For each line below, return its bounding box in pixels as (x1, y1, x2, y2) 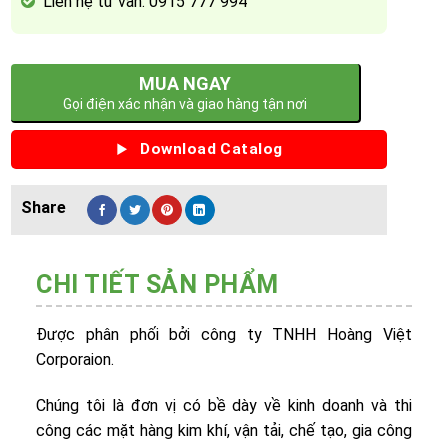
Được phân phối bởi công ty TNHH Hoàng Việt (36, 324, 412, 344)
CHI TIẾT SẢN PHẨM (36, 269, 279, 299)
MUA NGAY (139, 73, 232, 95)
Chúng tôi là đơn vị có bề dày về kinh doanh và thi (36, 395, 412, 415)
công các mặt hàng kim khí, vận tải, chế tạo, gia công (36, 420, 412, 440)
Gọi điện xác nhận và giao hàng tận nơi (63, 96, 308, 113)
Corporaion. (36, 349, 115, 369)
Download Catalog (140, 140, 283, 159)
